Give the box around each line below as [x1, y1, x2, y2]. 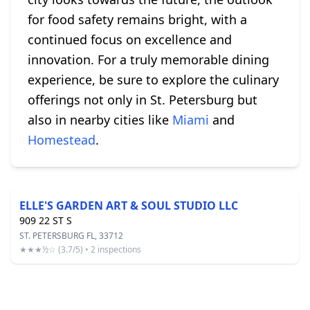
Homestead [28, 131, 95, 148]
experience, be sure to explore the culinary [28, 71, 279, 88]
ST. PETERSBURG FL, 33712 [19, 230, 123, 241]
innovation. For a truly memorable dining [28, 51, 269, 68]
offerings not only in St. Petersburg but [28, 91, 257, 108]
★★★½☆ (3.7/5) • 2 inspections [19, 244, 141, 255]
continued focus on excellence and [28, 31, 232, 48]
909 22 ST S [19, 214, 72, 227]
